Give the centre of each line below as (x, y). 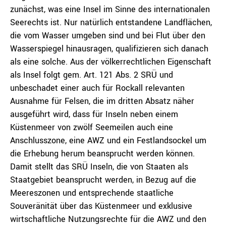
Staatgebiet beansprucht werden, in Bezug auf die (103, 180)
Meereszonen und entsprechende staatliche (92, 193)
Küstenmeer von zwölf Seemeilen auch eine (92, 127)
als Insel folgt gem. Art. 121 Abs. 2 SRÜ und (92, 75)
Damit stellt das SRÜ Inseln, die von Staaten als (99, 167)
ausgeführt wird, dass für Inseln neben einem (94, 114)
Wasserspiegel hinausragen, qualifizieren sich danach (109, 49)
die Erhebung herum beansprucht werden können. (102, 154)
